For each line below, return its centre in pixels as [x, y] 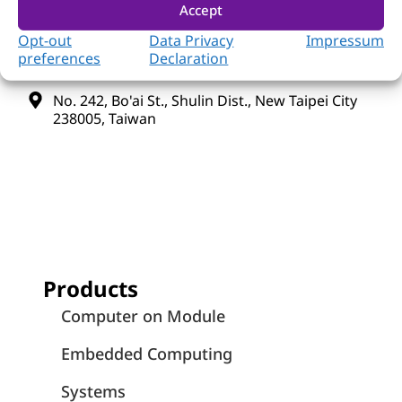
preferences [59, 58]
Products [91, 289]
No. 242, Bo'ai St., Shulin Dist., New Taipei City [205, 100]
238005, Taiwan [104, 118]
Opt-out [45, 40]
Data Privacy [192, 40]
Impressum [345, 40]
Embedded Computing [147, 354]
